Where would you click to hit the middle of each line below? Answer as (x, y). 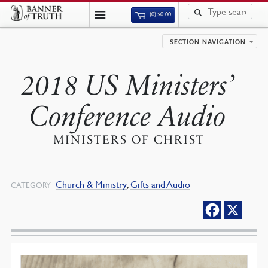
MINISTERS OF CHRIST (129, 140)
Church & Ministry (91, 184)
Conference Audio (128, 116)
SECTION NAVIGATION (208, 42)
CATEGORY (31, 185)
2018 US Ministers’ (128, 85)
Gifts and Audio (160, 184)
